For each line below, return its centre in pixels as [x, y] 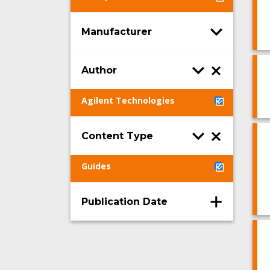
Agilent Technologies [128, 100]
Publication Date [124, 201]
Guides [96, 166]
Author [99, 70]
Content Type [117, 136]
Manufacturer [117, 31]
